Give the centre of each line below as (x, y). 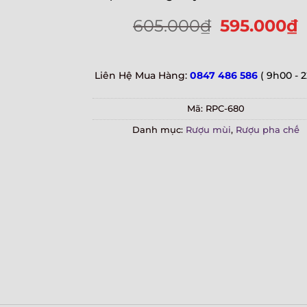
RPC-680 (225, 108)
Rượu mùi (208, 130)
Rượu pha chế (267, 130)
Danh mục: (159, 130)
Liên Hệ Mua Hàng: (142, 75)
